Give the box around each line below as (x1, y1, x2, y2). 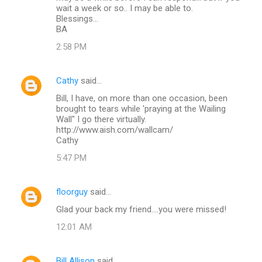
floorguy (56, 186, 88, 197)
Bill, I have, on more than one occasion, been (56, 92, 227, 104)
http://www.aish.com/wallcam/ (56, 124, 173, 135)
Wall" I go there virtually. (56, 113, 146, 125)
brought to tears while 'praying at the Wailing (56, 103, 226, 114)
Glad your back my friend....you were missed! (56, 204, 226, 215)
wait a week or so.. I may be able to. (56, 2, 193, 13)
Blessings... (56, 13, 98, 24)
